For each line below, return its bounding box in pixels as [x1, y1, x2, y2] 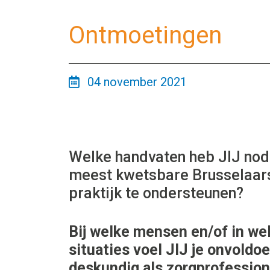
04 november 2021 [84, 74, 187, 89]
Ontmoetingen [69, 20, 222, 49]
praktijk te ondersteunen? [69, 184, 243, 202]
